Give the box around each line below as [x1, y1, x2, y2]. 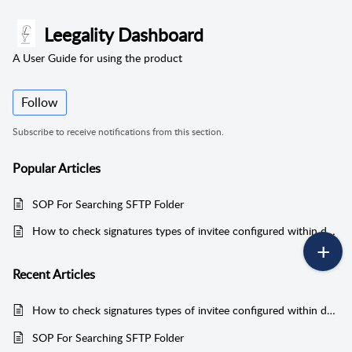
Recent [13, 266, 53, 284]
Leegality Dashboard [44, 21, 203, 47]
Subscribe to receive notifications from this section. [13, 124, 224, 138]
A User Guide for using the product [13, 49, 182, 65]
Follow [21, 93, 58, 111]
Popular [13, 159, 58, 178]
